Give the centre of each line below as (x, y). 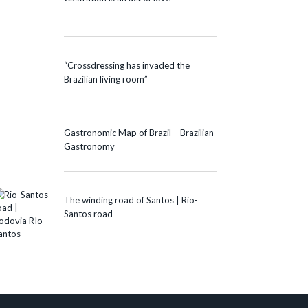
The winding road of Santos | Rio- (131, 200)
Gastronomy (89, 146)
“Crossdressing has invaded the (127, 65)
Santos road (88, 213)
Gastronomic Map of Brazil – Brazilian (139, 132)
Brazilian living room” (106, 79)
